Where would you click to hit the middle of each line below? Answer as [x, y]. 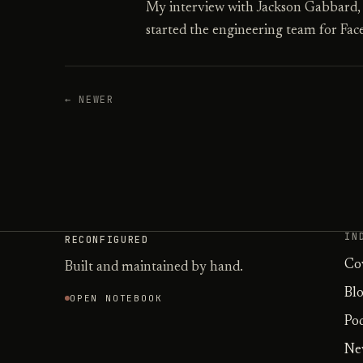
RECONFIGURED [107, 239]
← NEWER [90, 99]
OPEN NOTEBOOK [116, 299]
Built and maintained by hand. [154, 267]
